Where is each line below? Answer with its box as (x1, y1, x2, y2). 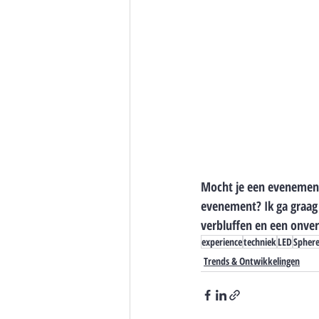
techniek (244, 234, 276, 249)
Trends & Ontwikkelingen (204, 253, 300, 268)
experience (202, 234, 242, 249)
